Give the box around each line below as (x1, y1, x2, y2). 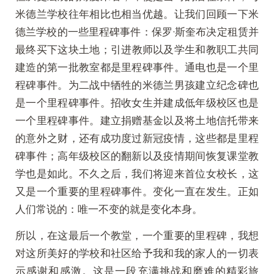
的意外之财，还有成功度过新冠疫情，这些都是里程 (15, 130, 259, 145)
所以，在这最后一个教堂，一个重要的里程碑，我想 (15, 228, 259, 242)
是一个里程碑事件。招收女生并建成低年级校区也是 (15, 95, 259, 109)
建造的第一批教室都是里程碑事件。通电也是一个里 (15, 59, 259, 74)
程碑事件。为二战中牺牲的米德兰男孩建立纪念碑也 (15, 77, 259, 92)
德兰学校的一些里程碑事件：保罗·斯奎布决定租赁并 (15, 24, 259, 39)
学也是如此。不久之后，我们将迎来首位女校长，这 (15, 166, 259, 180)
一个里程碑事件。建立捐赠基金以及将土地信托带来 (15, 113, 259, 127)
